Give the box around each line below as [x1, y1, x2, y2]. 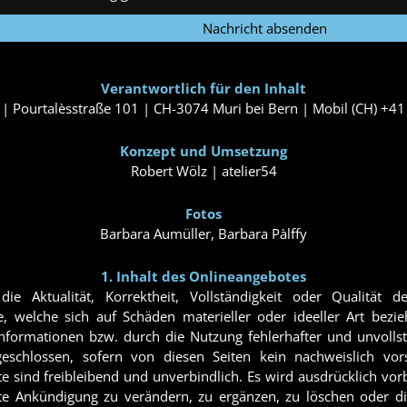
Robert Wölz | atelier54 [130, 162, 277, 180]
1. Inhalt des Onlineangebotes [101, 267, 306, 285]
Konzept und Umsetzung [120, 142, 287, 160]
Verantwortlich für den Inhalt [101, 79, 306, 97]
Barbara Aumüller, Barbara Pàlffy [100, 224, 307, 243]
